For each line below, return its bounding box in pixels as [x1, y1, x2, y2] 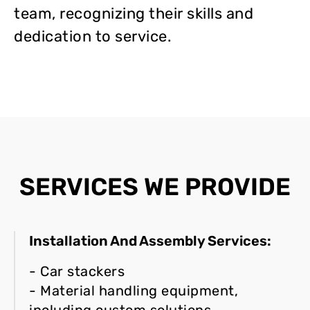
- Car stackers [29, 262, 125, 280]
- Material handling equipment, [29, 282, 238, 299]
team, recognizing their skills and [14, 3, 253, 23]
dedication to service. [14, 26, 172, 46]
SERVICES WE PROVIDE [19, 172, 291, 201]
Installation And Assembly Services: [29, 232, 271, 249]
